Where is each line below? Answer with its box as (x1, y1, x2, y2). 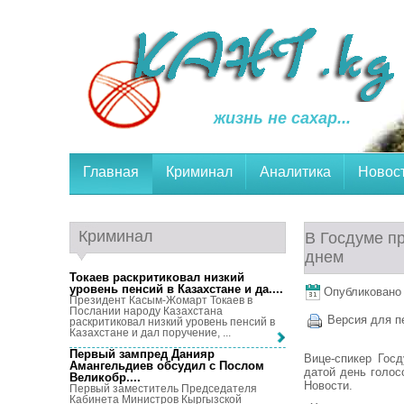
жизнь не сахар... (214, 109, 351, 127)
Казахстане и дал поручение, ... (69, 326, 231, 339)
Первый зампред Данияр (69, 347, 215, 362)
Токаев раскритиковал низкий (69, 271, 244, 284)
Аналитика (260, 164, 331, 179)
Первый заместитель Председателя (69, 382, 257, 396)
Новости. (304, 379, 353, 392)
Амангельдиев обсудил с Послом (69, 359, 264, 373)
